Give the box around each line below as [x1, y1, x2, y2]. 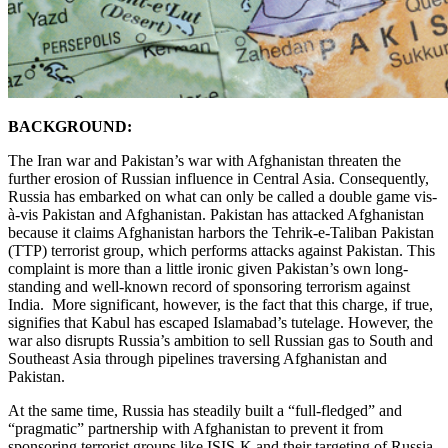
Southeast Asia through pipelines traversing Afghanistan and [8, 349, 387, 367]
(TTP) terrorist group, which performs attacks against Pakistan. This [8, 241, 435, 259]
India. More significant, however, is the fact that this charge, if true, [8, 295, 433, 313]
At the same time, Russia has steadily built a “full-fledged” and [8, 401, 402, 419]
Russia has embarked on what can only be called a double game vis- [8, 187, 437, 205]
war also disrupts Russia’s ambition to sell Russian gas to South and [8, 331, 433, 349]
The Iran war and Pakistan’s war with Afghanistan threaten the [8, 151, 401, 169]
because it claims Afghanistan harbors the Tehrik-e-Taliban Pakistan [8, 223, 434, 241]
